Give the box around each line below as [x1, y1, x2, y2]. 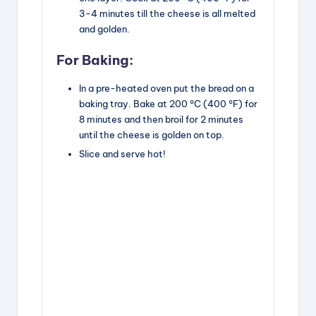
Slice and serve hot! [79, 147, 166, 159]
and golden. [79, 23, 130, 35]
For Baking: [56, 51, 133, 68]
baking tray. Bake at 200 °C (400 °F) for [79, 97, 257, 109]
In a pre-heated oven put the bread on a [79, 82, 254, 94]
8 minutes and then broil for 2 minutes [79, 113, 243, 125]
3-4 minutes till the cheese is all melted [79, 8, 255, 20]
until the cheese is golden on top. [79, 128, 224, 140]
